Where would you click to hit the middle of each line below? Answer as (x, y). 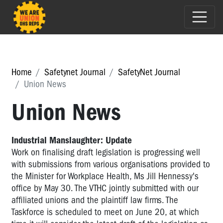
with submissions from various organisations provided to (111, 164)
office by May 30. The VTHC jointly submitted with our (105, 188)
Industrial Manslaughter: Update (72, 140)
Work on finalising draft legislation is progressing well (106, 152)
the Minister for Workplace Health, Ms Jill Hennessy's (105, 176)
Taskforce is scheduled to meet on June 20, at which (105, 212)
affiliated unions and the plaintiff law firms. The (95, 200)
